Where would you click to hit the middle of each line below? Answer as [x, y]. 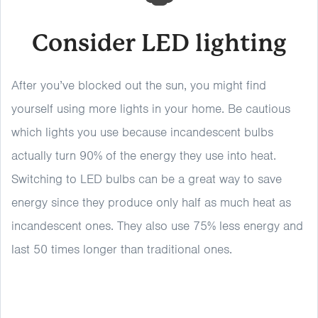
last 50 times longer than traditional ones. [122, 249]
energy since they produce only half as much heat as [151, 202]
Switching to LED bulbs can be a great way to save [147, 179]
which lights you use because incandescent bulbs [142, 132]
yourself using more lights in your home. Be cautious [151, 109]
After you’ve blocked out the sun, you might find [139, 85]
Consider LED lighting [159, 43]
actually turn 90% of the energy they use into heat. [144, 155]
